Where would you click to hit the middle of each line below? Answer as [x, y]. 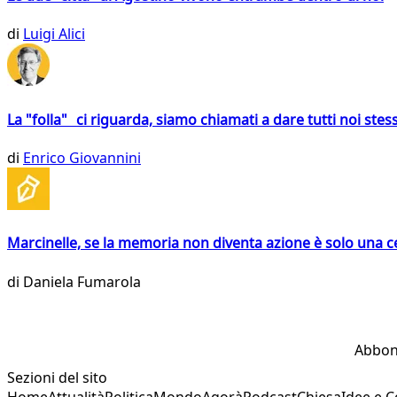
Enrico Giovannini [82, 157]
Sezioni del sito [57, 377]
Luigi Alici [54, 34]
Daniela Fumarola [82, 281]
